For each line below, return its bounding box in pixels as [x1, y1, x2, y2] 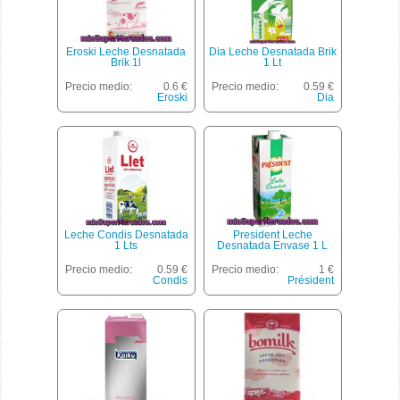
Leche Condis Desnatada [63, 228, 188, 241]
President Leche [232, 228, 312, 241]
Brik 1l [111, 55, 142, 69]
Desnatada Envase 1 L [217, 238, 329, 252]
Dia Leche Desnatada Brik [208, 45, 337, 58]
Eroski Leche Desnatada [66, 45, 187, 58]
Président [287, 273, 334, 287]
